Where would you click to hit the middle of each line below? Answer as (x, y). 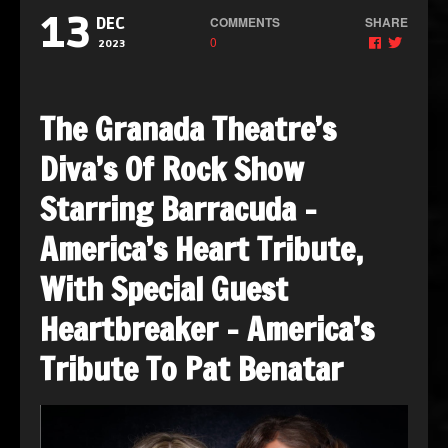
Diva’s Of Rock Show (172, 168)
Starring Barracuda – (178, 208)
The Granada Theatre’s (188, 128)
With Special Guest (164, 288)
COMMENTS (245, 21)
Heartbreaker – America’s (207, 328)
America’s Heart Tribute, (201, 248)
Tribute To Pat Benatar (191, 368)
